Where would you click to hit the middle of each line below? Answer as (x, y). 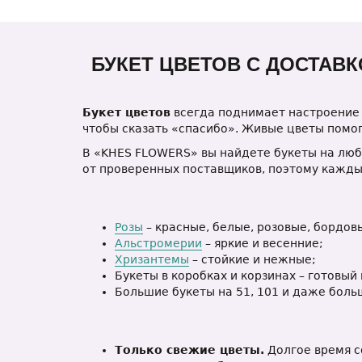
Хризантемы (152, 259)
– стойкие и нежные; (253, 259)
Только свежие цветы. (189, 350)
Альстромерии (158, 243)
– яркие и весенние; (263, 243)
